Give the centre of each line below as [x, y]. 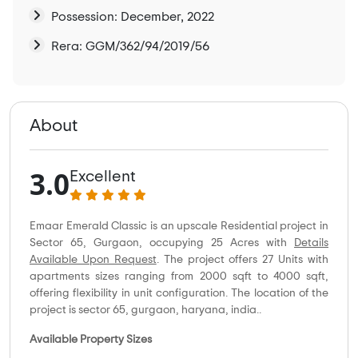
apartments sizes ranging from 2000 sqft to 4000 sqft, [179, 277]
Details [311, 243]
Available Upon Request [93, 260]
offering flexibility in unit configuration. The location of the [179, 294]
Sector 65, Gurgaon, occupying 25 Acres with [162, 243]
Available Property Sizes [91, 340]
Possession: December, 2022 [133, 17]
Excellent [103, 176]
